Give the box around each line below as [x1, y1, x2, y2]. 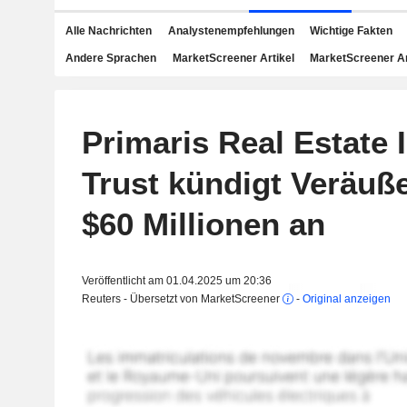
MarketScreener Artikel [172, 52, 294, 65]
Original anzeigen [302, 293, 391, 305]
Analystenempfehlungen [167, 25, 294, 37]
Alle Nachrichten [65, 25, 152, 37]
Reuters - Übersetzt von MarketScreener [81, 293, 283, 305]
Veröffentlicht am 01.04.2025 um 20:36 [81, 274, 272, 287]
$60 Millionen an [81, 206, 325, 242]
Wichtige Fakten [310, 25, 392, 37]
